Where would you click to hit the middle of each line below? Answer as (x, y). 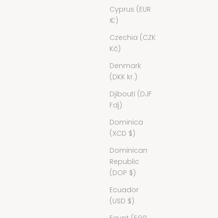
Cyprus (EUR (130, 9)
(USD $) (122, 201)
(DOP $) (123, 173)
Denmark (125, 65)
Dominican (128, 150)
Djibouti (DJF (131, 94)
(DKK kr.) (123, 77)
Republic (124, 161)
